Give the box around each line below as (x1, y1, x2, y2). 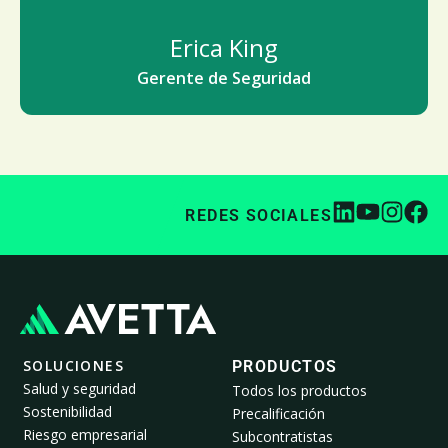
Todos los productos (232, 381, 367, 401)
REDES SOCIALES (185, 205, 332, 225)
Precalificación (232, 404, 325, 424)
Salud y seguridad (23, 379, 136, 399)
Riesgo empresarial (23, 425, 147, 445)
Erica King (170, 31, 278, 64)
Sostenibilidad (23, 402, 112, 422)
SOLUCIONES (23, 356, 124, 376)
